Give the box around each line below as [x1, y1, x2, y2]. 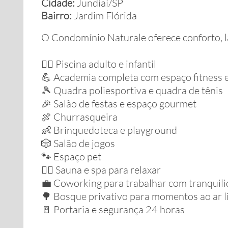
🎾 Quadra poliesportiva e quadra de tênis [41, 84, 223, 97]
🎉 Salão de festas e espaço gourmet [41, 97, 196, 110]
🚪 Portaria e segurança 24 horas [41, 203, 185, 216]
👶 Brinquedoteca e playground [41, 124, 177, 136]
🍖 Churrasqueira [41, 110, 118, 123]
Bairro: [41, 9, 74, 22]
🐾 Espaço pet [41, 150, 101, 163]
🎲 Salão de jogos [41, 137, 115, 150]
